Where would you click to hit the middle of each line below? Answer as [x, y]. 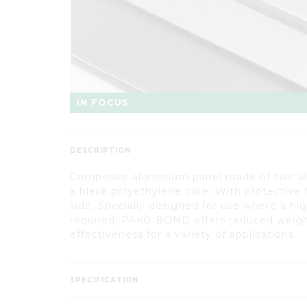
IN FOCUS [103, 102]
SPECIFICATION [104, 280]
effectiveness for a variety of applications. [183, 234]
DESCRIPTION [100, 150]
